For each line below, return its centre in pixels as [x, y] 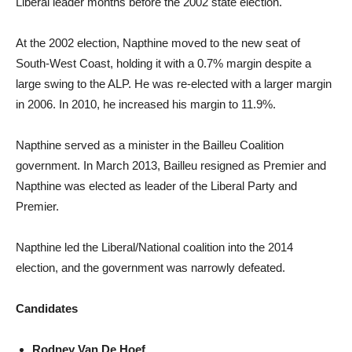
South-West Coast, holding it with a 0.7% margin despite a [163, 63]
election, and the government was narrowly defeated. [150, 268]
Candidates [47, 308]
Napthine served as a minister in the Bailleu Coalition [150, 145]
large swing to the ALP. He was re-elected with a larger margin [174, 84]
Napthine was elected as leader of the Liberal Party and [156, 186]
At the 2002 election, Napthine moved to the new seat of [158, 43]
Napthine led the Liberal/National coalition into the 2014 [154, 247]
